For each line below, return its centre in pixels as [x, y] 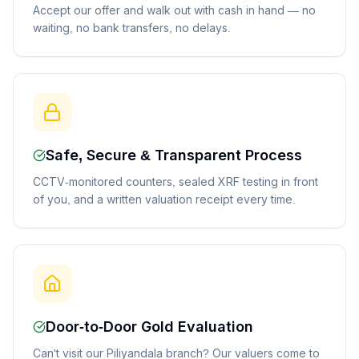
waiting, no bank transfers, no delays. [132, 28]
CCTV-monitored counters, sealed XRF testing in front [175, 182]
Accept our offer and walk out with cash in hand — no [174, 10]
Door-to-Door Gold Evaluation [149, 327]
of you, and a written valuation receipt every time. [164, 200]
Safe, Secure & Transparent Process [174, 155]
